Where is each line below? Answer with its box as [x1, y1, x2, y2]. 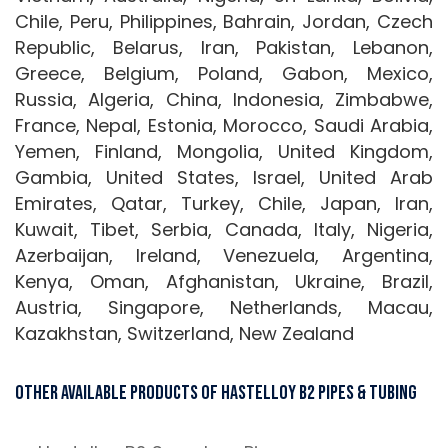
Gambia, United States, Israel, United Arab [15, 165, 433, 191]
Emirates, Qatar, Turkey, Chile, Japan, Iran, [15, 191, 433, 217]
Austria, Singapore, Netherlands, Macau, [15, 295, 433, 321]
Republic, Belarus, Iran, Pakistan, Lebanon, [15, 35, 433, 61]
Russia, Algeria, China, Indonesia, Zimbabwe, [15, 87, 433, 113]
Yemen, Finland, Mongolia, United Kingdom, [15, 139, 433, 165]
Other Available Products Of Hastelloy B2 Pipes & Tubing [15, 381, 417, 406]
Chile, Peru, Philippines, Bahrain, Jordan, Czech [15, 9, 433, 35]
